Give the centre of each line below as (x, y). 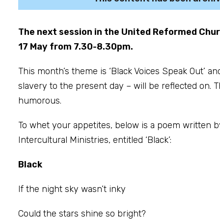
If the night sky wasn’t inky (72, 189)
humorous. (40, 100)
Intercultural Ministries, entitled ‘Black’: (95, 140)
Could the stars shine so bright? (82, 213)
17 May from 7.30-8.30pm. (76, 46)
